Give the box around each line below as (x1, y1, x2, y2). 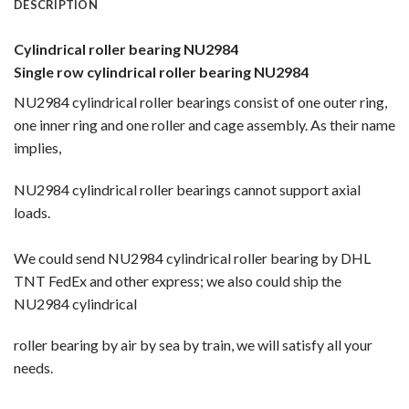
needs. (14, 359, 53, 377)
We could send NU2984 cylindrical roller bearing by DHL (14, 248, 371, 267)
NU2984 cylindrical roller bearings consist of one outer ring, (14, 92, 387, 110)
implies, (14, 138, 61, 156)
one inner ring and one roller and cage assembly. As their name (14, 115, 395, 133)
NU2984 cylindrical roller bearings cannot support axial (14, 180, 361, 198)
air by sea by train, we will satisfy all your (121, 336, 372, 354)
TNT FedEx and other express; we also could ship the (14, 271, 341, 289)
